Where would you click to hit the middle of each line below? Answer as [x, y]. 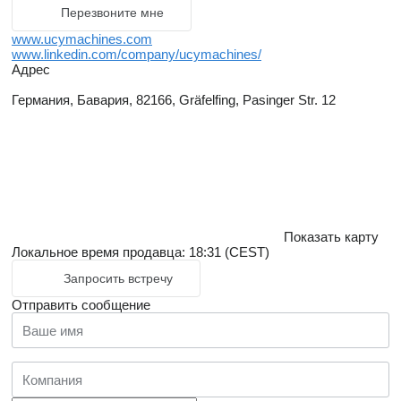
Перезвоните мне [112, 13]
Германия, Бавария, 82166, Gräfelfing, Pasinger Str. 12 [174, 100]
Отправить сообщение [81, 305]
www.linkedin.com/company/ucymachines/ [137, 54]
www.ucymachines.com [82, 39]
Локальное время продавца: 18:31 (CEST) [141, 252]
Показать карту [331, 237]
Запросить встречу [118, 278]
